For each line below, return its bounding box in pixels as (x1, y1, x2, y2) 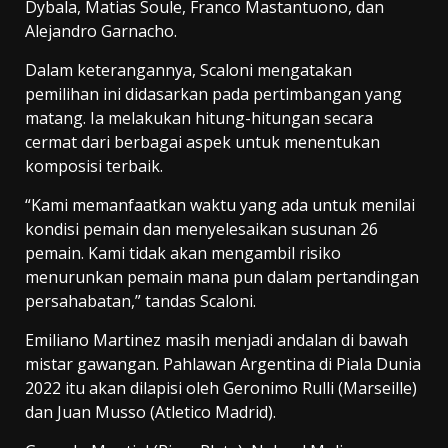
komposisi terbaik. (25, 155, 163, 178)
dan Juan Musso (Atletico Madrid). (25, 401, 276, 424)
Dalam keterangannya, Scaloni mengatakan (25, 59, 352, 82)
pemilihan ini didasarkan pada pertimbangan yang (25, 83, 402, 106)
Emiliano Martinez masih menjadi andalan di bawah (25, 329, 408, 352)
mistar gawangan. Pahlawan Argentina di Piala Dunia (25, 353, 421, 376)
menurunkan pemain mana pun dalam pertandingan (25, 266, 419, 289)
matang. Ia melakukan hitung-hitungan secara (25, 107, 373, 130)
